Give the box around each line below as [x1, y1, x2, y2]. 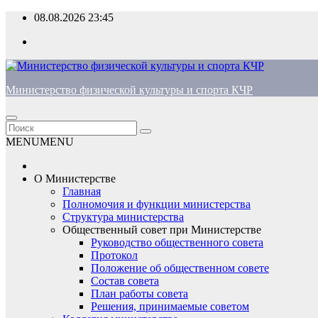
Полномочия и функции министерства [62, 198, 251, 210]
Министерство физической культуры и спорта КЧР [6, 84, 253, 96]
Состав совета [91, 275, 159, 287]
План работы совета [91, 287, 188, 300]
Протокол [91, 249, 138, 261]
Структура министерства [62, 211, 184, 223]
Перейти [5, 11, 47, 23]
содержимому [5, 36, 72, 48]
